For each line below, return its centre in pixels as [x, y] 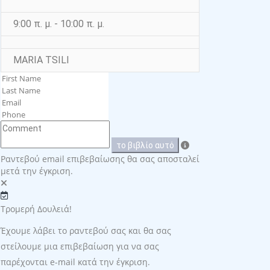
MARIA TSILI [41, 60]
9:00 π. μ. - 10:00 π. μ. [59, 24]
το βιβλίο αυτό [145, 146]
